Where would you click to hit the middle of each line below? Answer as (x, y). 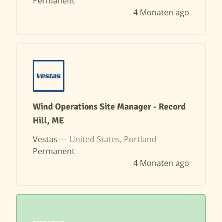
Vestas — (51, 139)
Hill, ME (48, 120)
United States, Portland (113, 139)
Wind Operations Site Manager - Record (109, 107)
